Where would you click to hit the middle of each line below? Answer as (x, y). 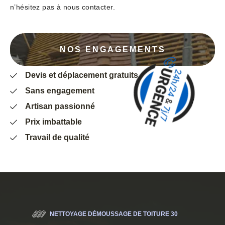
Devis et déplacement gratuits (82, 75)
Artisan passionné (60, 106)
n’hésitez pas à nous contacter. (63, 7)
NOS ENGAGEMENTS (113, 49)
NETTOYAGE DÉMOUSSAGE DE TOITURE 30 (114, 214)
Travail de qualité (57, 138)
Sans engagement (60, 91)
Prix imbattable (53, 122)
